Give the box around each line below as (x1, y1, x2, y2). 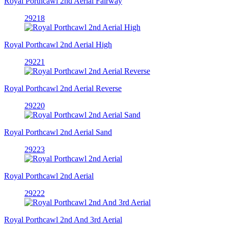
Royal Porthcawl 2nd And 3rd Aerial (4, 215, 122, 224)
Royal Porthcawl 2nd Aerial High (4, 40, 112, 49)
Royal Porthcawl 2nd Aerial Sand (4, 127, 112, 136)
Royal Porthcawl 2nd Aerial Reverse (4, 83, 122, 93)
